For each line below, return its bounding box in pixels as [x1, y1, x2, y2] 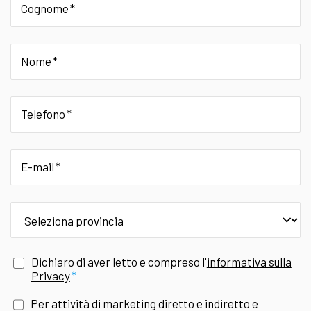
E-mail [21, 159, 54, 174]
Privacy [31, 268, 70, 283]
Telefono [21, 106, 65, 121]
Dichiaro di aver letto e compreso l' [31, 254, 207, 269]
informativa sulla [206, 254, 292, 269]
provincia [10, 201, 58, 215]
